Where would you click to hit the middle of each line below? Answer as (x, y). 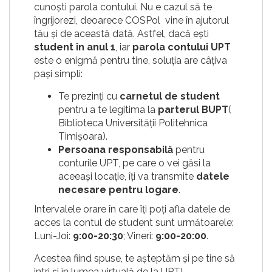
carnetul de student (170, 97)
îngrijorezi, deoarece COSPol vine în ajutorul (131, 21)
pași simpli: (58, 74)
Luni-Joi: (53, 236)
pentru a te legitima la (108, 110)
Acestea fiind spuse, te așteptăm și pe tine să (134, 259)
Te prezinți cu (89, 97)
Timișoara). (83, 137)
